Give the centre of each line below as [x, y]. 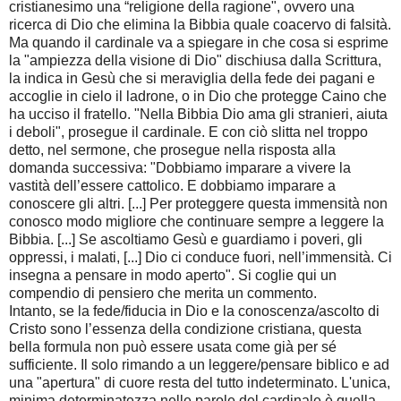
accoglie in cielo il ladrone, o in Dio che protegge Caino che [198, 97]
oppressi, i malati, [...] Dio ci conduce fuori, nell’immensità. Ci [200, 258]
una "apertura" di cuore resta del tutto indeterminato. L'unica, [200, 383]
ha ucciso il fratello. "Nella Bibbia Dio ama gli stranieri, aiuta [198, 115]
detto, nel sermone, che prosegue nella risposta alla [172, 150]
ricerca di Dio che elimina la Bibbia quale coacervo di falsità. [200, 25]
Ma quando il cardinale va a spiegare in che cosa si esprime [199, 43]
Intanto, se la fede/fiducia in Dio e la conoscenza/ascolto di [194, 311]
